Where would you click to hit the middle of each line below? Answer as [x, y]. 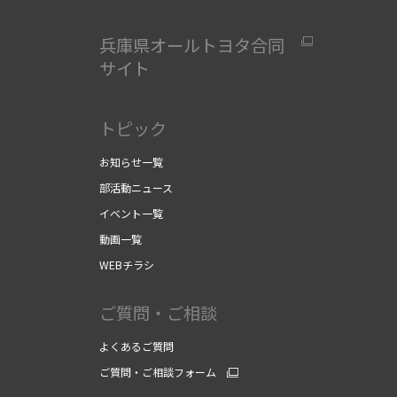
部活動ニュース [136, 188]
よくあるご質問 [136, 346]
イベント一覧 [131, 214]
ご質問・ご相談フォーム [158, 372]
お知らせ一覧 [131, 162]
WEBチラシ [127, 265]
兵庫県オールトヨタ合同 [192, 46]
